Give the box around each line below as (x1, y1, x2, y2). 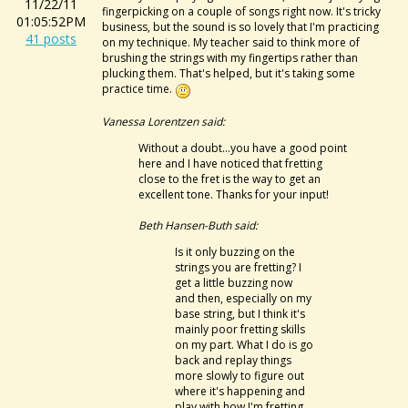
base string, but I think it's (175, 305, 305, 321)
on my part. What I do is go (175, 336, 313, 352)
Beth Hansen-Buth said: (138, 217, 258, 233)
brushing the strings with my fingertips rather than (102, 50, 358, 66)
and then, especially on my (175, 290, 311, 306)
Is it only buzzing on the (175, 243, 295, 260)
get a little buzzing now (175, 274, 292, 291)
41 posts (25, 30, 76, 47)
